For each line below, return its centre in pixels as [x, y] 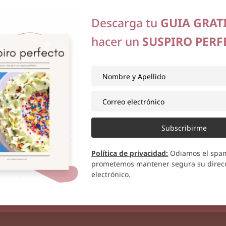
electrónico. [111, 175]
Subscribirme [184, 128]
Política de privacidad [129, 153]
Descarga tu [126, 23]
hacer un [117, 42]
